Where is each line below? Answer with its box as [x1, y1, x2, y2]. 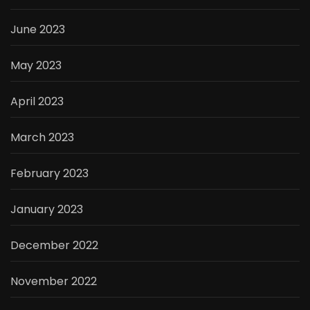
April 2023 [10, 93, 64, 110]
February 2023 [10, 165, 89, 182]
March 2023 [10, 129, 74, 146]
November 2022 [10, 273, 97, 290]
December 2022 [10, 237, 98, 254]
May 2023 [10, 57, 62, 74]
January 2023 [10, 201, 83, 218]
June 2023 [10, 21, 65, 38]
